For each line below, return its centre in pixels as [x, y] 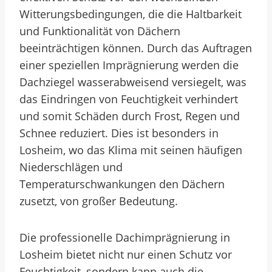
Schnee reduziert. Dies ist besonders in [119, 133]
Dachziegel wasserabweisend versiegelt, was [133, 82]
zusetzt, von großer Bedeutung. [99, 201]
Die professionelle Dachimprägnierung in [125, 237]
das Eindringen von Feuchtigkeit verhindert [129, 99]
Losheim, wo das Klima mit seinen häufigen [131, 150]
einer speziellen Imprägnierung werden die [129, 65]
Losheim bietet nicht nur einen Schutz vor [126, 254]
